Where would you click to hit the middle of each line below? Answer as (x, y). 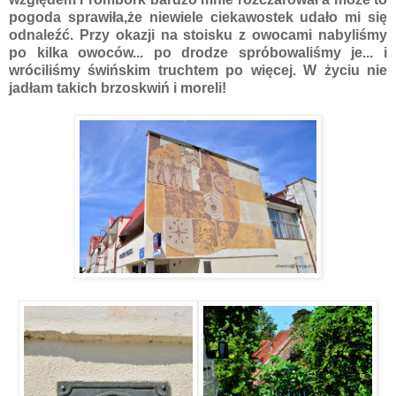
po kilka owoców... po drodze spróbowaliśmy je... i (198, 52)
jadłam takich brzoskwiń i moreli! (118, 88)
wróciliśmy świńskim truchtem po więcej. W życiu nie (198, 70)
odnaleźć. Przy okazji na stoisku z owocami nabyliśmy (198, 34)
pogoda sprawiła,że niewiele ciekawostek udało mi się (198, 17)
